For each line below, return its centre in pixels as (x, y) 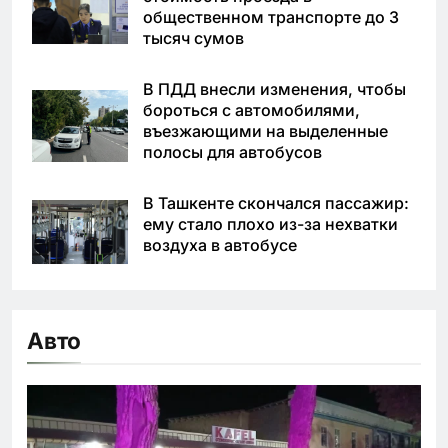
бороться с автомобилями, (251, 110)
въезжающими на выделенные (265, 131)
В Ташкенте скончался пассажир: (276, 203)
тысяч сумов (193, 38)
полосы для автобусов (232, 152)
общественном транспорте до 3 (271, 17)
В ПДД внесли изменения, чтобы (274, 89)
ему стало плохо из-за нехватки (270, 224)
